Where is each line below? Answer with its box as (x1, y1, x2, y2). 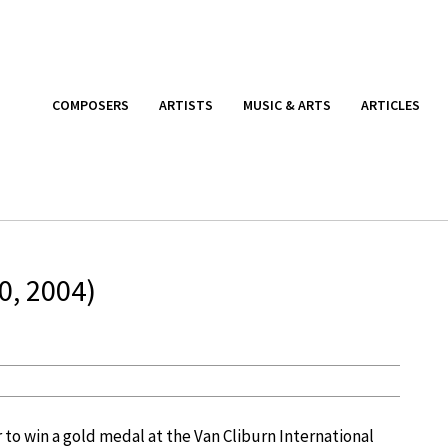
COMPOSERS (52, 95, 129, 114)
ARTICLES (361, 95, 420, 114)
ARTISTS (159, 95, 213, 114)
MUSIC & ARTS (243, 95, 331, 114)
